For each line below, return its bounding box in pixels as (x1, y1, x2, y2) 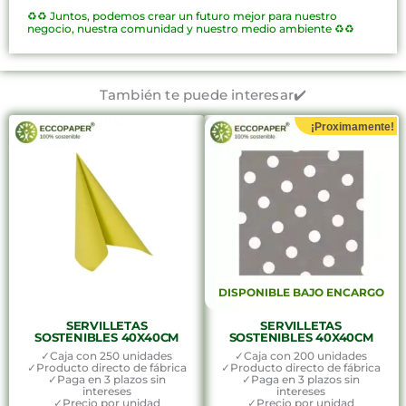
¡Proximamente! (304, 120, 394, 133)
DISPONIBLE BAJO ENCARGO (217, 285, 384, 299)
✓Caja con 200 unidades (235, 349, 368, 363)
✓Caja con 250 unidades (41, 349, 173, 363)
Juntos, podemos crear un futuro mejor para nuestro (50, 8, 337, 23)
